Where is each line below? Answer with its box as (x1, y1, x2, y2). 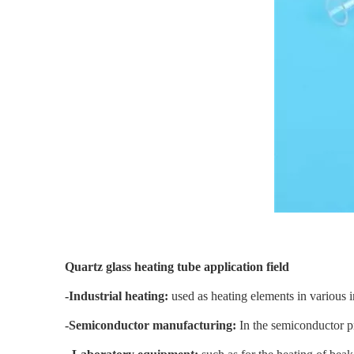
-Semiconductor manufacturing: (65, 318, 236, 332)
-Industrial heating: (65, 289, 168, 303)
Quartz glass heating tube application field (65, 260, 289, 273)
